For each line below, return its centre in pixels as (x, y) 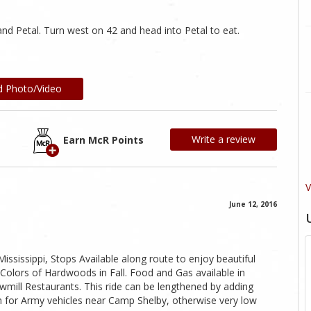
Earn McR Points (103, 140)
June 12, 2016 (253, 204)
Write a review (224, 140)
